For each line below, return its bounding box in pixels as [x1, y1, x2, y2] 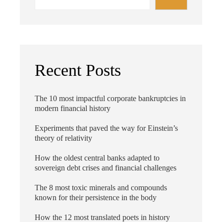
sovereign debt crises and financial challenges [35, 164, 176, 172]
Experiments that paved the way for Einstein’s [35, 124, 178, 132]
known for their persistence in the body [35, 193, 157, 202]
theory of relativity [35, 134, 92, 142]
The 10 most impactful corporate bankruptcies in [35, 94, 186, 103]
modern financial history [35, 104, 111, 112]
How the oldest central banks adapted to [35, 154, 160, 162]
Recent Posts [35, 61, 121, 79]
